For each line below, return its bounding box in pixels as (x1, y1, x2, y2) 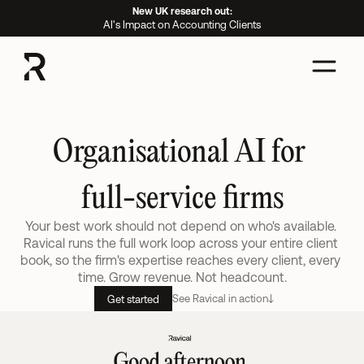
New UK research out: (132, 6, 232, 17)
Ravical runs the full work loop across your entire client (23, 236, 338, 251)
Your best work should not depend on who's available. (24, 219, 336, 234)
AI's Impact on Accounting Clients (103, 19, 261, 31)
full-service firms (80, 184, 284, 214)
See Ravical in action (172, 292, 268, 305)
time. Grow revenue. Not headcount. (77, 270, 287, 285)
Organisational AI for (53, 137, 311, 168)
